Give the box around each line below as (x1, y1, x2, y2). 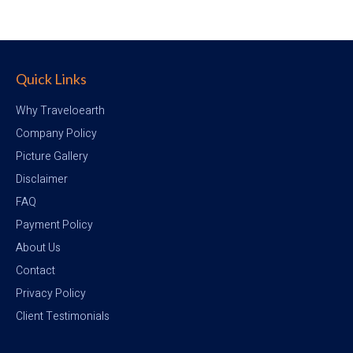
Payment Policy (16, 216, 93, 233)
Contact (16, 262, 55, 279)
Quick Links (16, 69, 87, 87)
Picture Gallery (16, 147, 88, 165)
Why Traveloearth (16, 102, 105, 119)
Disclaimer (16, 170, 68, 188)
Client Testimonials (16, 307, 110, 325)
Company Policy (16, 124, 97, 142)
